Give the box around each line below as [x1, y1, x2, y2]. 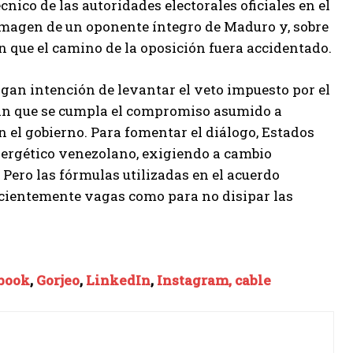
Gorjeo [36, 271, 80, 289]
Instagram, [157, 271, 235, 289]
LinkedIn [86, 271, 150, 289]
